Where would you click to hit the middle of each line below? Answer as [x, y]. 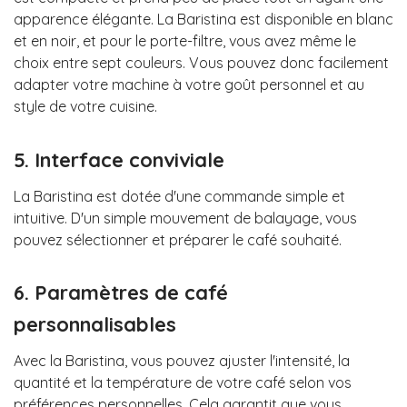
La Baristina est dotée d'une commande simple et [179, 196]
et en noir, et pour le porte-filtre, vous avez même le [185, 41]
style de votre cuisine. [85, 107]
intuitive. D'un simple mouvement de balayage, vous [185, 218]
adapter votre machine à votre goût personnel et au [189, 85]
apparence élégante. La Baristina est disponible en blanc [203, 20]
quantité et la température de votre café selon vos [183, 383]
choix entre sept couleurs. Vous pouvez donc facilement [201, 63]
